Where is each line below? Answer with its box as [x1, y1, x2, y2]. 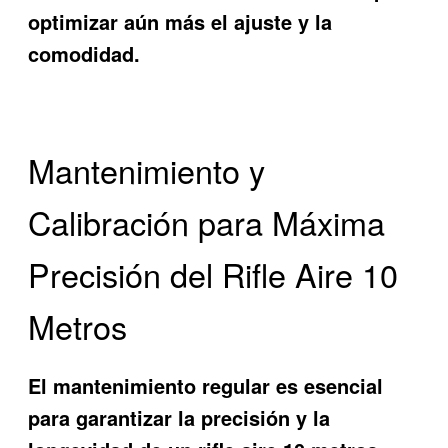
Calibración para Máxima [28, 199, 386, 245]
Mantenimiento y [28, 147, 266, 193]
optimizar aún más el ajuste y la [28, 6, 333, 36]
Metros [28, 303, 128, 349]
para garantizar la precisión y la [28, 402, 331, 432]
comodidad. [28, 38, 141, 68]
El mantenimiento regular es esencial [28, 370, 384, 400]
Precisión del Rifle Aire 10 [28, 251, 399, 297]
